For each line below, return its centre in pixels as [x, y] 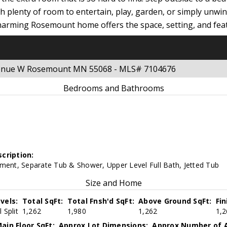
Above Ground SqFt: [175, 201]
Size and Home [113, 183]
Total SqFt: [43, 201]
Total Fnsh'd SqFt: [101, 201]
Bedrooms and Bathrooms [113, 88]
